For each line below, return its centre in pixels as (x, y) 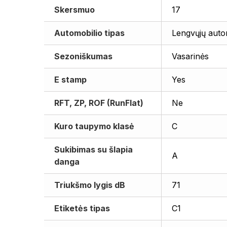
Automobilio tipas (89, 33)
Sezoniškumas (83, 56)
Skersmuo (74, 10)
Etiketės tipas (82, 208)
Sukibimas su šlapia (93, 149)
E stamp (70, 80)
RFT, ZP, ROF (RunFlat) (99, 103)
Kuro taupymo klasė (94, 126)
